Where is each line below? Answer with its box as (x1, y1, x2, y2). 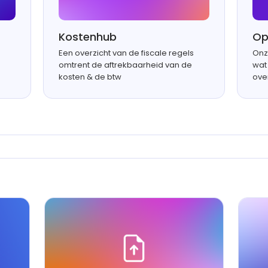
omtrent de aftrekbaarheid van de (59, 59, 193, 71)
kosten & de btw (59, 71, 122, 83)
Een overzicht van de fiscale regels (59, 47, 194, 59)
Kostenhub (59, 29, 117, 45)
